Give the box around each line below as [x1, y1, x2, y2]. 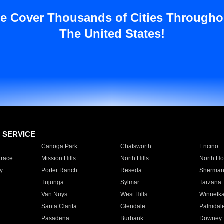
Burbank [120, 215, 143, 222]
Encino [199, 143, 218, 150]
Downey [199, 215, 222, 222]
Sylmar [120, 179, 139, 186]
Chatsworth [120, 143, 151, 150]
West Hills [120, 191, 147, 198]
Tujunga [41, 179, 64, 186]
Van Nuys [41, 191, 67, 198]
